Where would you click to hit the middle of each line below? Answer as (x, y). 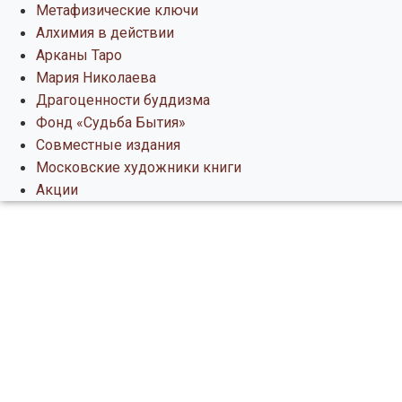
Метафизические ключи (117, 11)
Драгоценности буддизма (123, 100)
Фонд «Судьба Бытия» (111, 123)
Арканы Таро (79, 56)
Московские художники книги (139, 168)
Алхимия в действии (105, 33)
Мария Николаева (96, 78)
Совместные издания (108, 145)
